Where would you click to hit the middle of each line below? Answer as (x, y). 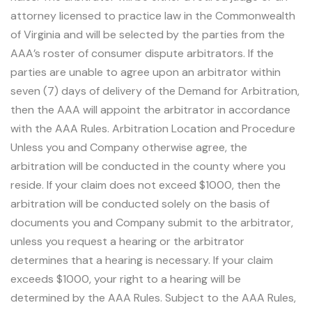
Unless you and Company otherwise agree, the (129, 147)
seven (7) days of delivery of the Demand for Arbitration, (155, 91)
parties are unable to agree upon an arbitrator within (146, 72)
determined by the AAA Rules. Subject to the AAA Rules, (153, 297)
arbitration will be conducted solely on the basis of (140, 203)
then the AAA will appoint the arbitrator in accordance (150, 109)
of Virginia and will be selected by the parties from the (148, 34)
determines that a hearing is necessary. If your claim (142, 260)
